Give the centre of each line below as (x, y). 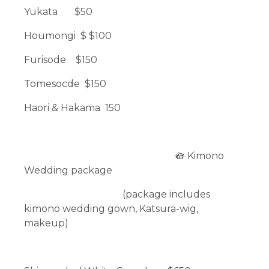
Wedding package (70, 170)
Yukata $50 (59, 11)
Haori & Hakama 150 (73, 107)
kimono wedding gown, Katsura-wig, (111, 208)
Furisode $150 (61, 59)
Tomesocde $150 (65, 83)
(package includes (117, 194)
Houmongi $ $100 (68, 35)
